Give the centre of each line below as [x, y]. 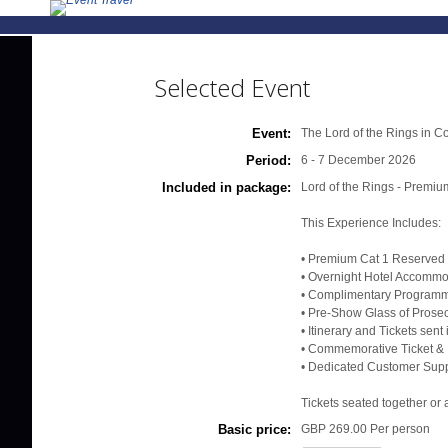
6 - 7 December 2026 [359, 160]
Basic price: [255, 429]
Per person [400, 429]
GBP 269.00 [334, 429]
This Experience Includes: [371, 223]
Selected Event [233, 87]
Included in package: [227, 187]
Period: [269, 160]
